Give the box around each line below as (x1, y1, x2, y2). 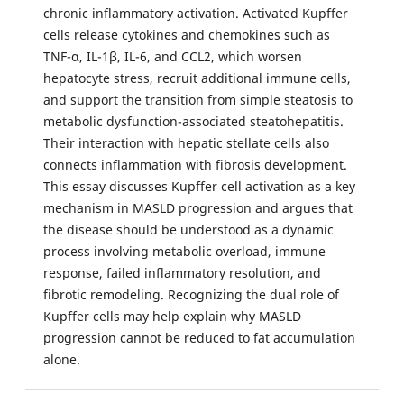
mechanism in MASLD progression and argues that (43, 199, 353, 217)
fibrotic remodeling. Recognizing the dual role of (43, 286, 339, 304)
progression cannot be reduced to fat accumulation (43, 329, 355, 347)
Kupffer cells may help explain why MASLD (43, 308, 301, 326)
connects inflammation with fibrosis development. (43, 156, 347, 174)
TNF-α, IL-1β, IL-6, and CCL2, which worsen (43, 48, 302, 66)
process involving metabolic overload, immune (43, 243, 326, 261)
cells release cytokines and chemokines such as (43, 26, 330, 44)
